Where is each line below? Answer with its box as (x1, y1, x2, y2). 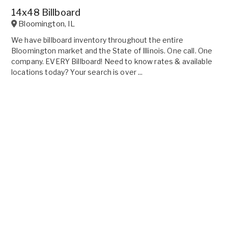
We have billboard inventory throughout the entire (11, 35, 183, 44)
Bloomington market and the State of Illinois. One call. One (11, 46, 213, 55)
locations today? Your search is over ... (11, 67, 143, 76)
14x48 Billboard (11, 7, 81, 18)
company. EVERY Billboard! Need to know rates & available (11, 56, 212, 66)
